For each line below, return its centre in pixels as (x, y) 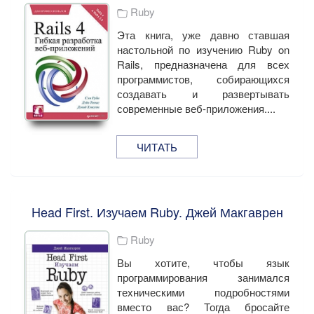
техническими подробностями (203, 292)
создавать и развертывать (203, 94)
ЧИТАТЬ (157, 146)
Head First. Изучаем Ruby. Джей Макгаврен (157, 211)
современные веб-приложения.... (197, 109)
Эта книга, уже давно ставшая (203, 35)
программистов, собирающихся (203, 79)
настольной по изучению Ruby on (203, 50)
